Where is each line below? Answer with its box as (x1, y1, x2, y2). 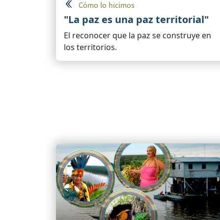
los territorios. (64, 42, 117, 53)
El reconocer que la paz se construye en (64, 30, 211, 41)
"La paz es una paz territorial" (64, 13, 209, 27)
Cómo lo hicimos (79, 1, 135, 11)
